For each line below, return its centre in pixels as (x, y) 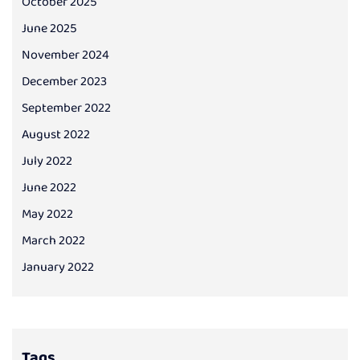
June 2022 (49, 188)
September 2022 (66, 108)
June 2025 (49, 29)
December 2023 (64, 82)
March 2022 (53, 241)
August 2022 (56, 135)
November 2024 (65, 55)
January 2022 (58, 268)
